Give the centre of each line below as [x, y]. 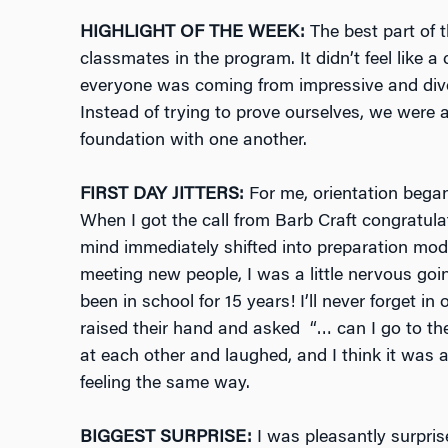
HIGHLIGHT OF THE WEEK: [192, 33]
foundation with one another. [193, 141]
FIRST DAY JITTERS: [161, 195]
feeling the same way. [164, 384]
